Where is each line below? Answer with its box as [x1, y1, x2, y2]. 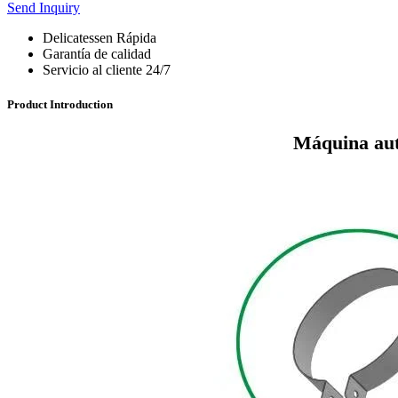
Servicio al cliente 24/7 [43, 61, 171, 77]
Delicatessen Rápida [43, 29, 156, 45]
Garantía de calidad [43, 45, 151, 61]
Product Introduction [7, 97, 113, 111]
